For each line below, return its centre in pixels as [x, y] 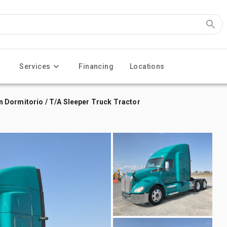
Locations [147, 66]
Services [35, 66]
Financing [96, 66]
